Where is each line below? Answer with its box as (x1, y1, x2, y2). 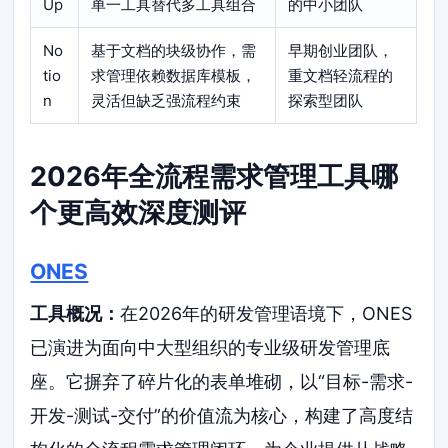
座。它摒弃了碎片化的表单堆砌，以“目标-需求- (30, 370, 414, 392)
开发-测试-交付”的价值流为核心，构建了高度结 (30, 404, 414, 426)
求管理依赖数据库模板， (91, 65, 257, 85)
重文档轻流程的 (288, 65, 394, 85)
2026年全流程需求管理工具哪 (30, 159, 399, 193)
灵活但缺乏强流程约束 (91, 90, 242, 110)
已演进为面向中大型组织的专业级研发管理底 (30, 336, 391, 358)
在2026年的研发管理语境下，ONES (120, 302, 413, 324)
